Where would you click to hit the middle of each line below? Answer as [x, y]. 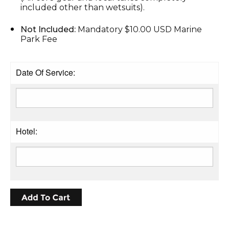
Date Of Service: [45, 72]
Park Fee [39, 39]
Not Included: [49, 29]
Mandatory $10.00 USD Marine [140, 29]
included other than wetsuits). [83, 7]
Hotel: [27, 131]
